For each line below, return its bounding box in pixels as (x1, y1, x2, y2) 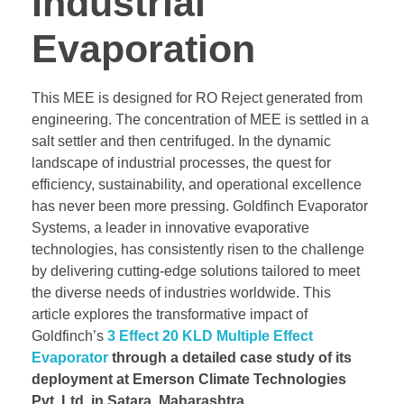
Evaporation (32, 27, 255, 71)
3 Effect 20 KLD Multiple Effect (107, 328, 313, 344)
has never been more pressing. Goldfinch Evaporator (32, 198, 368, 215)
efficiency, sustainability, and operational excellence (32, 177, 362, 193)
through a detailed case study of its (108, 350, 352, 366)
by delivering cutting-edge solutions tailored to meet (32, 263, 360, 280)
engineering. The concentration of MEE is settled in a (32, 112, 369, 128)
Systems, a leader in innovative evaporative (32, 220, 309, 236)
